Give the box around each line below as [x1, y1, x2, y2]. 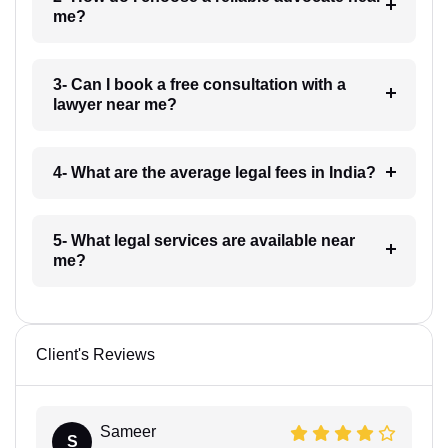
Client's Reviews [36, 345, 155, 363]
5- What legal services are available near [52, 231, 355, 249]
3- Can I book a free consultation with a [52, 75, 346, 93]
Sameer [100, 422, 156, 440]
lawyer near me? [52, 95, 177, 113]
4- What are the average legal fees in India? [52, 163, 376, 181]
